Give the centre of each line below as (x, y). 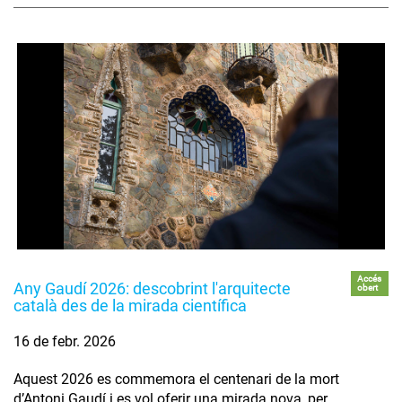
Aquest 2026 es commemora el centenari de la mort (176, 380)
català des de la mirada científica (130, 306)
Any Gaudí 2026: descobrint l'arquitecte (152, 289)
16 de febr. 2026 (65, 342)
